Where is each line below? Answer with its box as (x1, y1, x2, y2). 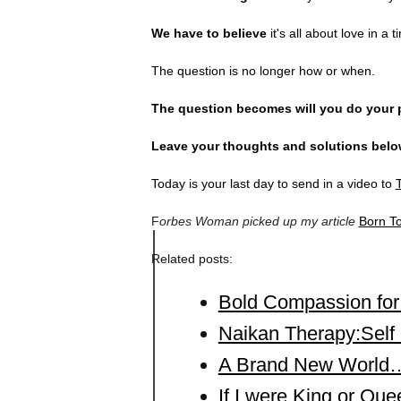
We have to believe (150, 25, 267, 40)
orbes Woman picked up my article (158, 213, 355, 228)
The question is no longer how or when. (150, 63, 375, 78)
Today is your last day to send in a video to (150, 175, 396, 191)
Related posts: (150, 251, 233, 266)
